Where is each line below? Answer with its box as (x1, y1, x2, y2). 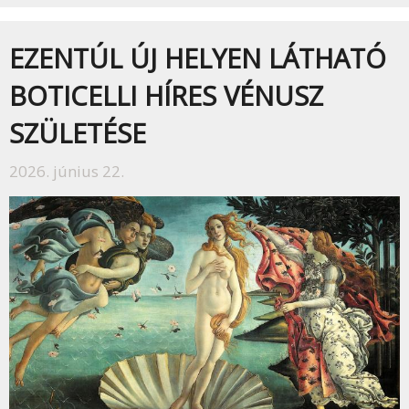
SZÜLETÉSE (9, 114, 146, 151)
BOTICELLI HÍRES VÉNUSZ (9, 77, 323, 113)
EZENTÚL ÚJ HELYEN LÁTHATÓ (9, 39, 386, 76)
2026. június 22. (9, 160, 124, 182)
